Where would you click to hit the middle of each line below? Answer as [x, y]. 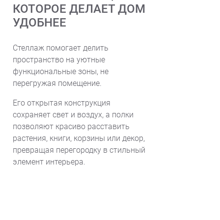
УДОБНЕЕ [40, 23]
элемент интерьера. [49, 162]
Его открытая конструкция [62, 103]
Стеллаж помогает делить [61, 48]
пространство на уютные [59, 60]
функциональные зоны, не [61, 71]
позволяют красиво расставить [71, 126]
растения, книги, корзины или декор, [79, 138]
